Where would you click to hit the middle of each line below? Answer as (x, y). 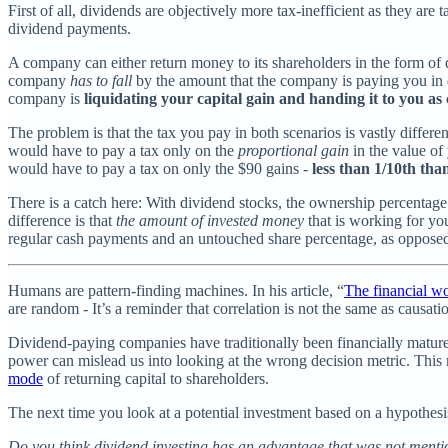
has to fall (101, 80)
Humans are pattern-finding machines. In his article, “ (176, 290)
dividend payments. (69, 28)
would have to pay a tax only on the (123, 150)
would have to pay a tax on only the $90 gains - (160, 168)
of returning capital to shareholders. (156, 378)
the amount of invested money (210, 220)
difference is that (62, 220)
